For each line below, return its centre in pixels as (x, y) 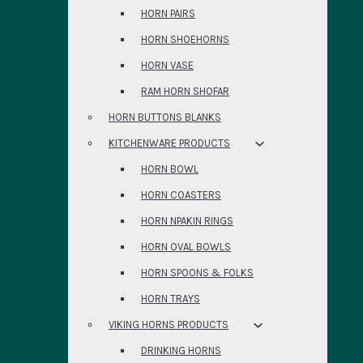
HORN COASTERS (181, 195)
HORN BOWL (170, 169)
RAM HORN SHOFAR (185, 91)
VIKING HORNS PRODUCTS (169, 325)
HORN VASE (167, 65)
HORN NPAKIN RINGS (187, 221)
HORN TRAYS (171, 299)
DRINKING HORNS (181, 350)
